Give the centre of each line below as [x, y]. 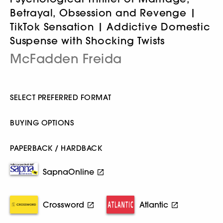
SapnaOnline [68, 171]
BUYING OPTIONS [42, 122]
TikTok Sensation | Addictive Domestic [110, 26]
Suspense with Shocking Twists [88, 40]
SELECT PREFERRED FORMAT [61, 97]
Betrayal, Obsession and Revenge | [103, 12]
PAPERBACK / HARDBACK [56, 148]
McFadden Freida [66, 58]
